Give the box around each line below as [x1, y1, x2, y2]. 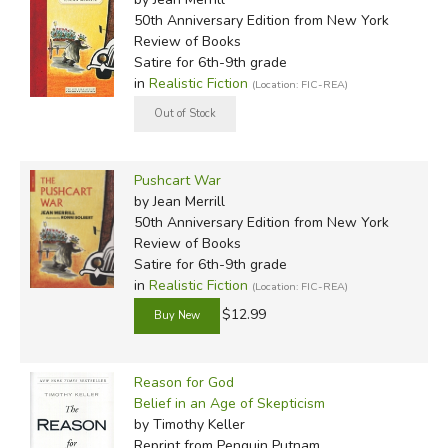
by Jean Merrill [133, 191, 225, 211]
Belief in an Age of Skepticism [133, 393, 325, 413]
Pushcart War [133, 170, 221, 190]
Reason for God [133, 372, 234, 392]
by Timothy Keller [133, 414, 245, 434]
